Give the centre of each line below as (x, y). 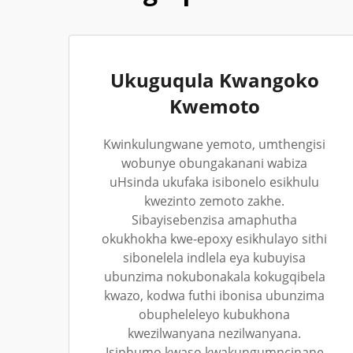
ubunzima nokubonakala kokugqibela (214, 277)
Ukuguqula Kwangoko (214, 80)
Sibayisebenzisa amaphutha (214, 220)
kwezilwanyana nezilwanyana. (214, 333)
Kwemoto (214, 106)
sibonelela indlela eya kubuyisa (214, 258)
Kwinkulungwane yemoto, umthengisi (214, 144)
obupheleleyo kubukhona (214, 314)
